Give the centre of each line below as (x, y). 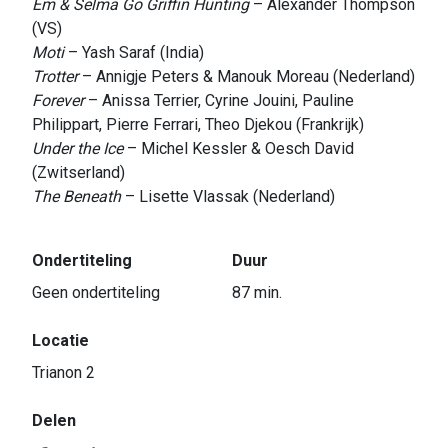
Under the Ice (79, 148)
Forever (60, 100)
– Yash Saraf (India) (136, 52)
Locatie (60, 340)
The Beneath (78, 196)
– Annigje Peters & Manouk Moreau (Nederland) (248, 76)
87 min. (257, 292)
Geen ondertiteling (96, 292)
